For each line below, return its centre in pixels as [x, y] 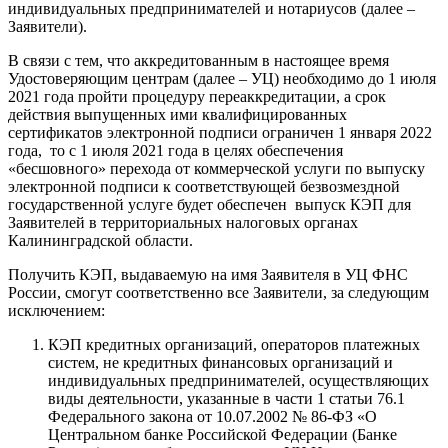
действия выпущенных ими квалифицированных [177, 114]
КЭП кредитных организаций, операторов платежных [234, 344]
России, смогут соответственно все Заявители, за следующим [218, 292]
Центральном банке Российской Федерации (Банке [222, 434]
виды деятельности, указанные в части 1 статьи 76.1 [226, 398]
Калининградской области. [100, 240]
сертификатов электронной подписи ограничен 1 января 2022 [220, 132]
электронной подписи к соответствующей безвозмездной [204, 186]
